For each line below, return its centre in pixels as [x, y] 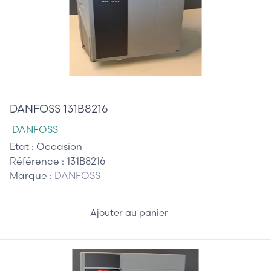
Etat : [23, 146]
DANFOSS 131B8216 [59, 108]
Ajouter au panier [130, 213]
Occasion [59, 146]
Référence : [38, 161]
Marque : [32, 175]
